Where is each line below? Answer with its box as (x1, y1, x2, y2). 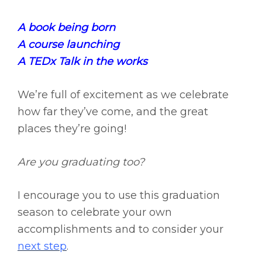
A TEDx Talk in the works (18, 55, 147, 68)
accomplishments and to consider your (18, 223, 223, 236)
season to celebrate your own (18, 206, 172, 219)
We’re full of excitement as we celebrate (18, 88, 229, 102)
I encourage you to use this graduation (18, 189, 220, 202)
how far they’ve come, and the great (18, 105, 208, 119)
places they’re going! (18, 122, 126, 136)
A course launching (18, 38, 119, 51)
